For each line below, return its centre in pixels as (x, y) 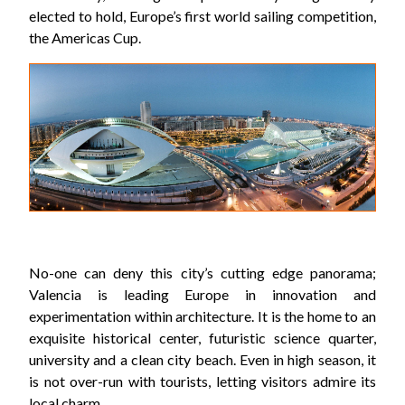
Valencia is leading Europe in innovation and (202, 295)
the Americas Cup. (85, 38)
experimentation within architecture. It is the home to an (202, 316)
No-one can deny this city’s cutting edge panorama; (202, 273)
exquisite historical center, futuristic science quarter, (202, 338)
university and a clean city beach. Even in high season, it (202, 360)
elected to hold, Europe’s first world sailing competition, (202, 16)
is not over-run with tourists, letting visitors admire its (202, 381)
